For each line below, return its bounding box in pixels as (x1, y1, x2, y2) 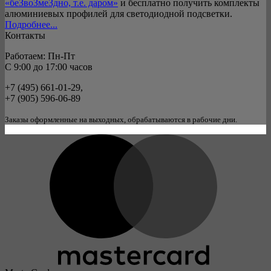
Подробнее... (5, 19, 57, 30)
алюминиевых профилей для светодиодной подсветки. (5, 8, 232, 19)
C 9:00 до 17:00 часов (5, 61, 93, 72)
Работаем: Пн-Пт (5, 50, 75, 61)
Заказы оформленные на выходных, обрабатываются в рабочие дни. (5, 114, 237, 124)
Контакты (5, 30, 45, 41)
